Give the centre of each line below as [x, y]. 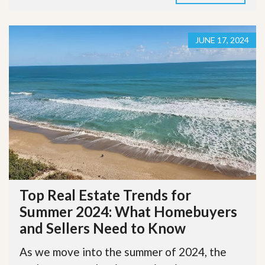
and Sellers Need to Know [103, 228]
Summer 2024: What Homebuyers [128, 212]
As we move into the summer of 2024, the [123, 252]
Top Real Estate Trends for [105, 195]
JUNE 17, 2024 [222, 40]
